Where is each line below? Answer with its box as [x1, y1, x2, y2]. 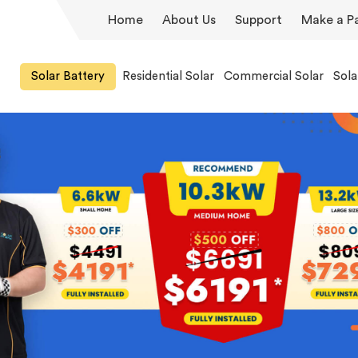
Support [235, 14, 282, 26]
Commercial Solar [224, 70, 324, 82]
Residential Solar [122, 70, 214, 82]
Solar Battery [31, 70, 105, 82]
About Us [162, 14, 216, 26]
